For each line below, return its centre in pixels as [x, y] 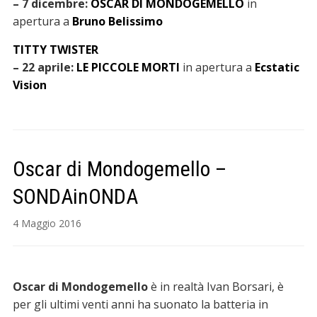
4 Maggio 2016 [47, 224]
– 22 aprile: [44, 68]
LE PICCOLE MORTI [129, 68]
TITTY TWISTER [55, 50]
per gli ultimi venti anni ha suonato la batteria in [140, 305]
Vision [29, 85]
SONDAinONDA [75, 197]
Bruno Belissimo [116, 22]
